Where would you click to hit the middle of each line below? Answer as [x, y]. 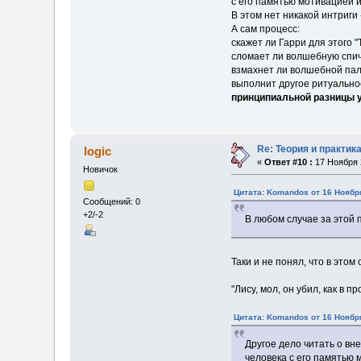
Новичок [101, 169]
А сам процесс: [265, 29]
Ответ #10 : [289, 162]
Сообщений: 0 [112, 201]
